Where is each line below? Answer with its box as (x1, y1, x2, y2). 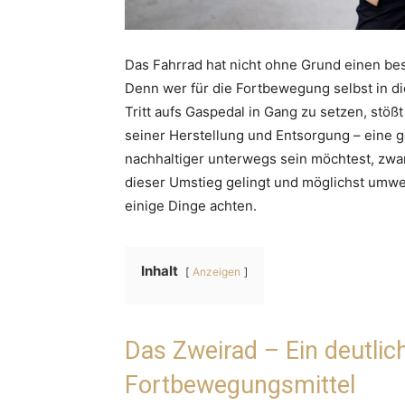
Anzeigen (193, 264, 240, 278)
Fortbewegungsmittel (125, 370, 355, 400)
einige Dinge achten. (125, 196, 257, 214)
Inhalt (141, 261, 178, 279)
